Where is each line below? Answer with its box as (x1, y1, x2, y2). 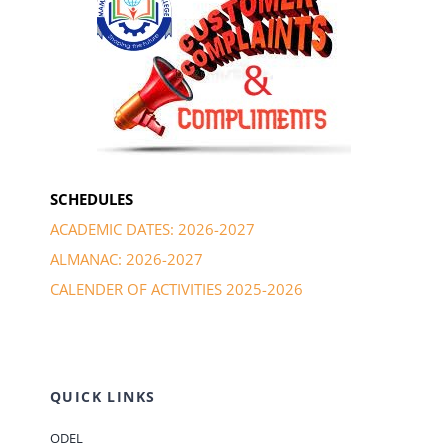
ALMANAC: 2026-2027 (49, 248, 203, 269)
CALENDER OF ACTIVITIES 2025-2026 (49, 278, 303, 299)
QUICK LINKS (49, 386, 156, 406)
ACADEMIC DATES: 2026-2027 (49, 218, 255, 239)
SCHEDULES (49, 188, 133, 209)
